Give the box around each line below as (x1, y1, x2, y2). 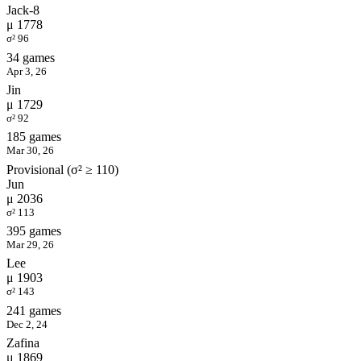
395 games (6, 224, 61, 239)
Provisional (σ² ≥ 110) (6, 162, 118, 176)
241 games (6, 303, 61, 317)
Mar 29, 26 (6, 239, 54, 251)
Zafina (6, 336, 39, 351)
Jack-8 (6, 3, 39, 18)
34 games (6, 50, 55, 64)
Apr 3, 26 (6, 64, 47, 77)
